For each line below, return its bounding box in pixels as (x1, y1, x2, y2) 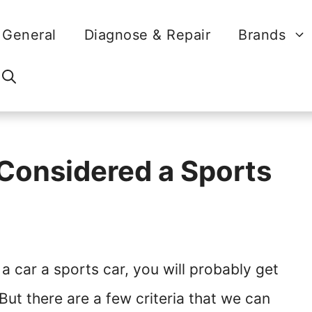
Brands (238, 26, 286, 43)
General (2, 26, 56, 43)
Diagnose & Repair (84, 26, 211, 43)
